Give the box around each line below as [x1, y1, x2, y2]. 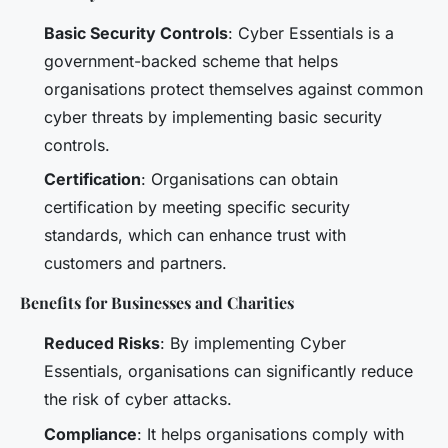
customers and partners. [44, 253, 227, 274]
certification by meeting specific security [44, 197, 350, 218]
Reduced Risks [44, 333, 160, 354]
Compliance [44, 423, 137, 444]
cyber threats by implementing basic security [44, 106, 382, 127]
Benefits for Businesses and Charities [20, 292, 294, 314]
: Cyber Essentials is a [228, 22, 394, 43]
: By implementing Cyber [160, 333, 346, 354]
